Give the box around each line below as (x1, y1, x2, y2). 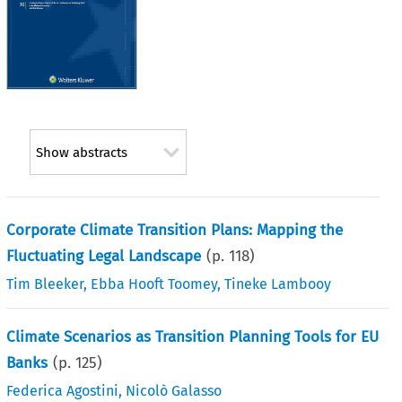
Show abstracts (35, 144, 127, 162)
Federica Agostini (6, 381, 119, 399)
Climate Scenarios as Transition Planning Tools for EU (6, 327, 380, 346)
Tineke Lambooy (224, 275, 332, 293)
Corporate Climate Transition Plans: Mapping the (6, 220, 344, 240)
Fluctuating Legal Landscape (6, 246, 202, 266)
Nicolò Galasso (126, 381, 223, 399)
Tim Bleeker (6, 275, 84, 293)
